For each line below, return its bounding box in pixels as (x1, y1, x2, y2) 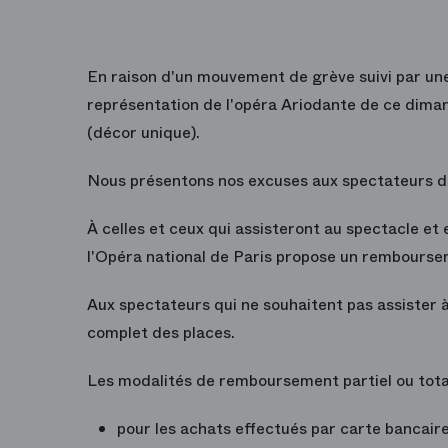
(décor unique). (87, 121, 200, 145)
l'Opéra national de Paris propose (87, 245, 336, 269)
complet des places (87, 321, 231, 345)
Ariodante (281, 93, 356, 117)
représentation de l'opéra (87, 93, 281, 117)
